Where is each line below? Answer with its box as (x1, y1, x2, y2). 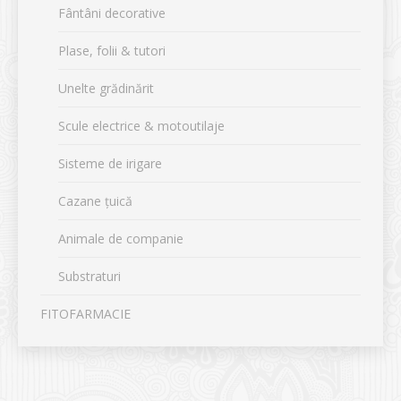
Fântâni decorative (58, 4, 166, 21)
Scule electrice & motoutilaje (58, 117, 225, 134)
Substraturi (58, 268, 121, 285)
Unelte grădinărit (58, 80, 154, 97)
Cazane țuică (58, 192, 132, 209)
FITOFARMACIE (40, 305, 131, 322)
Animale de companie (58, 230, 183, 247)
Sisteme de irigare (58, 155, 162, 172)
